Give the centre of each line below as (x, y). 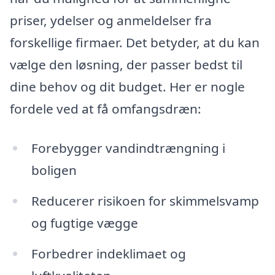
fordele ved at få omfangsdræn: (106, 109)
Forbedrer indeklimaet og (108, 253)
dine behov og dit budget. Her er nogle (127, 87)
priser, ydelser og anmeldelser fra (111, 21)
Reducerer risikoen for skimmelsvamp (145, 200)
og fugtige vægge (84, 223)
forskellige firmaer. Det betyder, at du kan (135, 43)
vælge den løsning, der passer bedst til (126, 65)
